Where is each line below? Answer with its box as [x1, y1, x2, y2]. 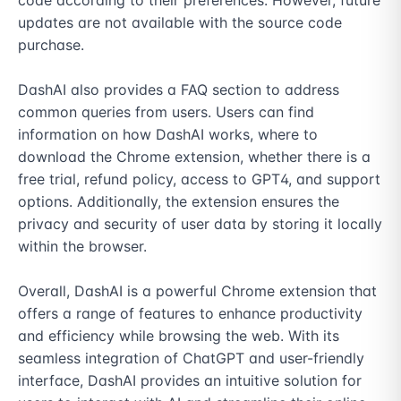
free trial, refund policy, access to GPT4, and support [18, 170, 380, 188]
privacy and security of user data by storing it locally [18, 215, 382, 233]
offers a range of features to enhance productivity [18, 304, 363, 322]
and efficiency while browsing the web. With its [18, 327, 339, 345]
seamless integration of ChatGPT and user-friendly [18, 349, 364, 367]
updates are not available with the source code [18, 13, 342, 31]
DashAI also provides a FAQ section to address [18, 81, 339, 98]
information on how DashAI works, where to [18, 125, 318, 143]
